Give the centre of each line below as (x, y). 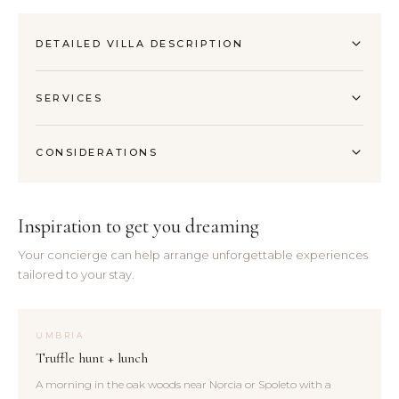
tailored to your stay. (76, 275)
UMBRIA (60, 336)
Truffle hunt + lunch (92, 358)
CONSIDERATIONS (97, 153)
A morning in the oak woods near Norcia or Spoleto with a (183, 385)
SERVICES (69, 98)
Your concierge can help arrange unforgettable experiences (193, 255)
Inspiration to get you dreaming (138, 227)
